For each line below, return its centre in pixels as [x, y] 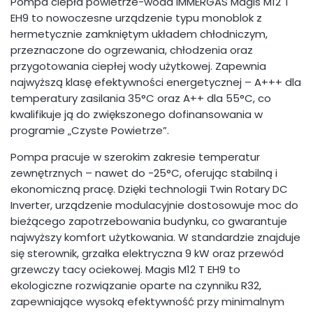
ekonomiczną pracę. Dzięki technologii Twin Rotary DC [149, 189]
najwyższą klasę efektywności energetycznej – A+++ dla [156, 82]
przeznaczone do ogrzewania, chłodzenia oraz [132, 50]
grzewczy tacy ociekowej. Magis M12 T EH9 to [125, 270]
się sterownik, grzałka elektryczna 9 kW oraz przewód [147, 254]
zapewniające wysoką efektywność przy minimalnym [147, 302]
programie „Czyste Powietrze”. [90, 131]
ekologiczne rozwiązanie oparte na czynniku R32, [136, 286]
